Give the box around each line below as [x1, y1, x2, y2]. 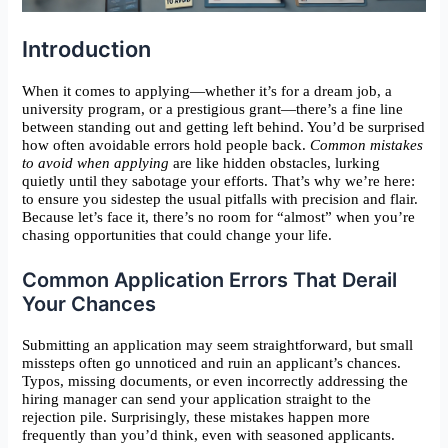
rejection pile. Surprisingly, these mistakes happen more [22, 408, 371, 425]
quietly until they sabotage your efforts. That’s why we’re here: [22, 172, 416, 189]
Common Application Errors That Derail [22, 267, 398, 292]
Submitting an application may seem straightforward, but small [22, 336, 414, 353]
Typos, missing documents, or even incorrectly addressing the [22, 372, 409, 389]
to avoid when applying [22, 154, 170, 171]
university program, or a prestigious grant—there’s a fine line [22, 100, 404, 117]
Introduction [22, 35, 152, 62]
